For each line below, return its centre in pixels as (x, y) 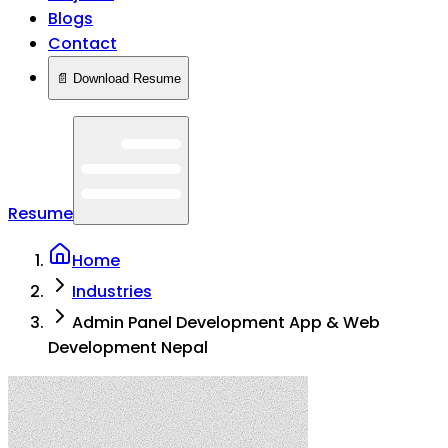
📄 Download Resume (118, 78)
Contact (82, 43)
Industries (112, 291)
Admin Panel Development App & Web (226, 322)
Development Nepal (128, 347)
